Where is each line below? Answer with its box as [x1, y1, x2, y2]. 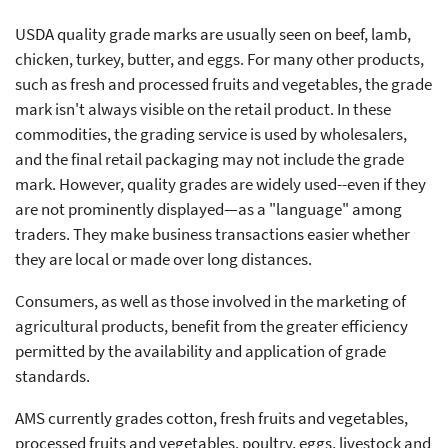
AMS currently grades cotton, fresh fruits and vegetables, [15, 406, 408, 429]
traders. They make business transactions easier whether [15, 222, 410, 245]
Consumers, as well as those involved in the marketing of [15, 289, 406, 312]
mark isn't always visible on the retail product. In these [15, 97, 391, 120]
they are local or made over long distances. [15, 247, 315, 270]
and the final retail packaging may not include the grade [15, 147, 404, 170]
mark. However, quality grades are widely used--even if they [15, 172, 426, 195]
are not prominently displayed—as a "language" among [15, 197, 402, 220]
